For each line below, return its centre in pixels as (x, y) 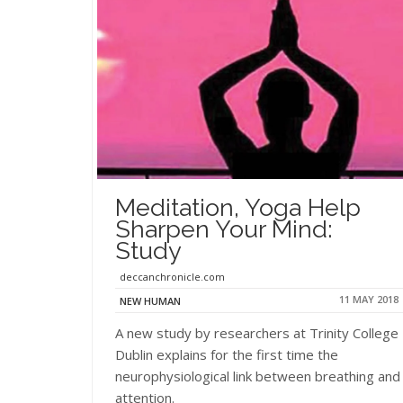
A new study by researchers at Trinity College (257, 332)
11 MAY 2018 (369, 299)
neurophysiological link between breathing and (258, 376)
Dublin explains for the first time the (227, 354)
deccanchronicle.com (172, 276)
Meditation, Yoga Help (238, 207)
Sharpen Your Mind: (224, 228)
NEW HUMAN (150, 300)
